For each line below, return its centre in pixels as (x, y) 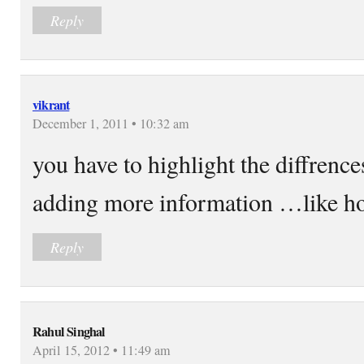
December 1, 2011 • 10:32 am (111, 123)
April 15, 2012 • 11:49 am (102, 350)
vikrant (51, 104)
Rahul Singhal (69, 331)
